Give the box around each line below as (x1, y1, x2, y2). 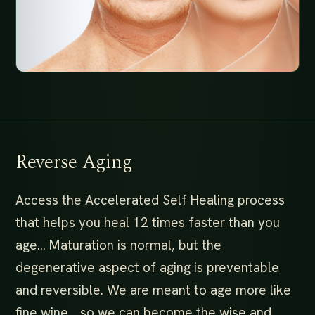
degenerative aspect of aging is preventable (15, 259, 279, 277)
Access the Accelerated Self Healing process (15, 191, 285, 210)
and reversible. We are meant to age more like (15, 281, 291, 300)
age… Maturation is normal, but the (15, 236, 221, 255)
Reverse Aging (15, 147, 132, 177)
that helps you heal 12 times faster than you (15, 214, 280, 232)
